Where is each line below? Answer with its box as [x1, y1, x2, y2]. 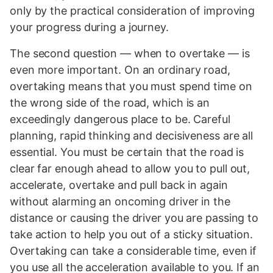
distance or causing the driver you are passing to [10, 211, 259, 224]
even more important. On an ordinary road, [10, 63, 230, 76]
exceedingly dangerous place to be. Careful [10, 112, 230, 126]
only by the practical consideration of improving [10, 4, 255, 17]
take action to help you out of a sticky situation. [10, 227, 253, 241]
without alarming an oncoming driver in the [10, 194, 230, 208]
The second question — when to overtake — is [10, 46, 250, 60]
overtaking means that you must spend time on [10, 79, 252, 93]
